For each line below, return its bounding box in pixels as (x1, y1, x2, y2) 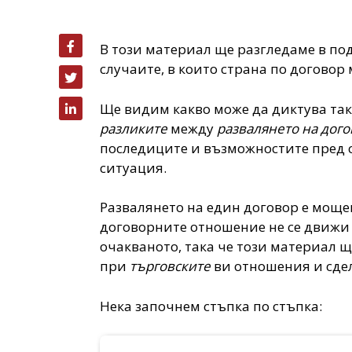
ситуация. (100, 158, 167, 177)
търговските (130, 257, 211, 276)
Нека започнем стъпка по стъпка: (100, 296, 323, 315)
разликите (100, 119, 168, 137)
